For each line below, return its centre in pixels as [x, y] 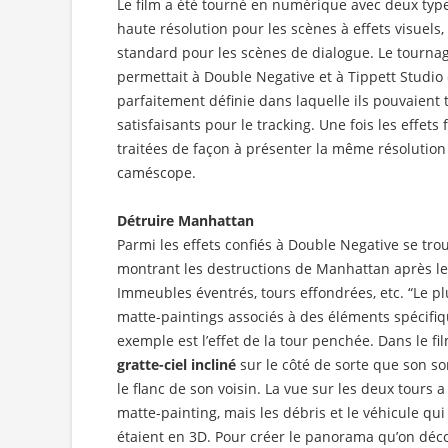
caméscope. [156, 173]
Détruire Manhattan [185, 221]
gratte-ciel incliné [178, 365]
